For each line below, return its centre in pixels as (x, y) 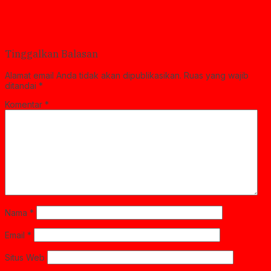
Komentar (25, 105)
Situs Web (25, 258)
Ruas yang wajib (216, 76)
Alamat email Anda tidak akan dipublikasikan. (93, 76)
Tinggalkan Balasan (51, 54)
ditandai (22, 86)
